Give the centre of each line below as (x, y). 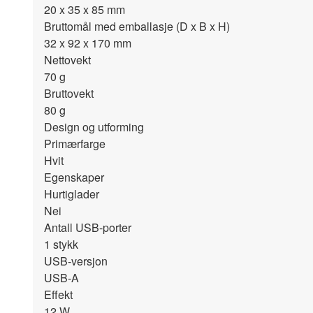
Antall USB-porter (88, 227)
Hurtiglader (72, 194)
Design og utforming (94, 127)
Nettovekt (67, 60)
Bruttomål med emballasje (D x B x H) (137, 26)
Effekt (58, 294)
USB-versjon (76, 261)
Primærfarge (75, 144)
